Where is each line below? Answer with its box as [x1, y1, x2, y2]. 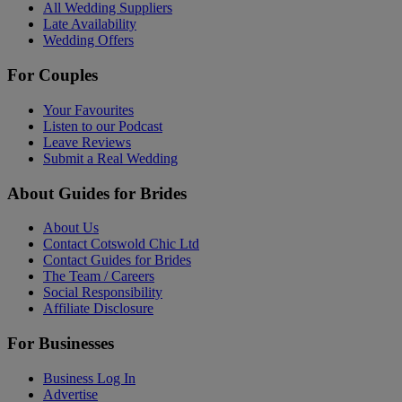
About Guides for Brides [7, 183, 187, 203]
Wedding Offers [43, 32, 134, 48]
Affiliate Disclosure [43, 301, 153, 317]
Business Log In [43, 370, 135, 386]
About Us [43, 220, 99, 236]
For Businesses [7, 334, 114, 354]
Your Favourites [43, 101, 134, 118]
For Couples [7, 66, 98, 85]
